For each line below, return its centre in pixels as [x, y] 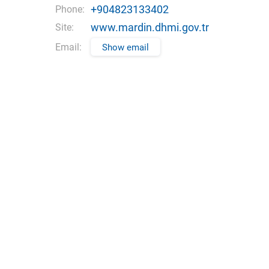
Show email [125, 47]
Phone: [70, 9]
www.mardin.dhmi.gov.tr [150, 27]
